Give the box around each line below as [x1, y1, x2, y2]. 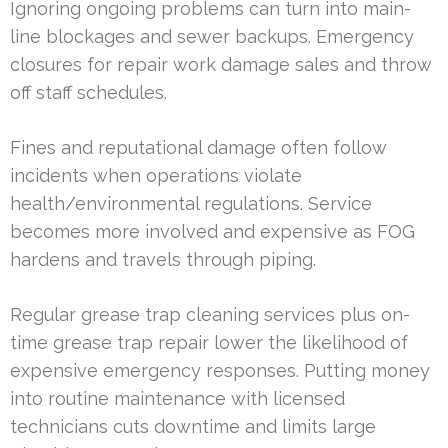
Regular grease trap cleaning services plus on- [10, 304, 410, 326]
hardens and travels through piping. [10, 249, 316, 271]
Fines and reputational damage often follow [10, 137, 387, 159]
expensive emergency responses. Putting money [10, 360, 430, 382]
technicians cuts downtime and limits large [10, 416, 376, 438]
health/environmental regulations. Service [10, 193, 372, 215]
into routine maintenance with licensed [10, 388, 345, 410]
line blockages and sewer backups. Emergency [10, 26, 414, 48]
